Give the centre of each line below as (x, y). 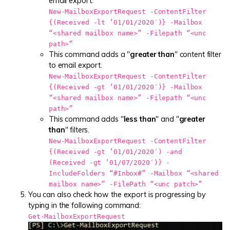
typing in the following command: (84, 205)
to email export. (75, 65)
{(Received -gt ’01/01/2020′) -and (116, 151)
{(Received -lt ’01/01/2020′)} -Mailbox (126, 22)
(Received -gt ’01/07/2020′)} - (110, 162)
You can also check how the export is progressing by (117, 194)
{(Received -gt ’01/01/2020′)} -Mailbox (126, 87)
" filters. (77, 130)
